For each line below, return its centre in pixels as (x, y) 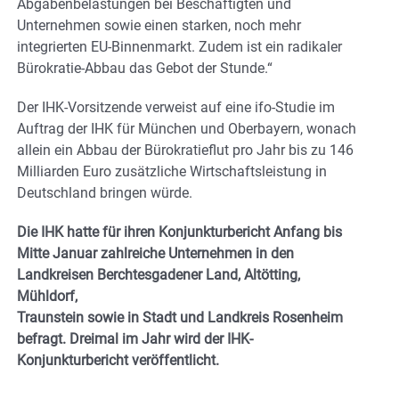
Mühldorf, (47, 297)
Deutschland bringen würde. (105, 193)
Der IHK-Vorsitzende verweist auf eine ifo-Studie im (176, 108)
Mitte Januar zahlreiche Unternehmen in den (155, 254)
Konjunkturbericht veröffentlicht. (118, 361)
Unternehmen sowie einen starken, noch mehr (159, 26)
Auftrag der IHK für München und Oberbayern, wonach (187, 129)
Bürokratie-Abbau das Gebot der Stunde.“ (145, 69)
